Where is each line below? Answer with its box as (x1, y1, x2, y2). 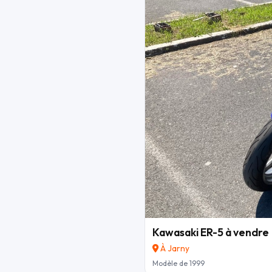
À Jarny (158, 243, 189, 254)
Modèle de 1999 (152, 259, 205, 268)
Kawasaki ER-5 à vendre (152, 225, 269, 240)
